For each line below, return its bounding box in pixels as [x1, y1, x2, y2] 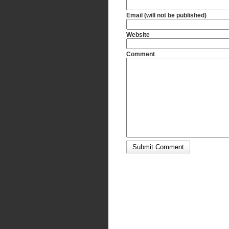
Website [126, 31, 150, 38]
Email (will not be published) [126, 12, 207, 19]
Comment [126, 51, 155, 58]
